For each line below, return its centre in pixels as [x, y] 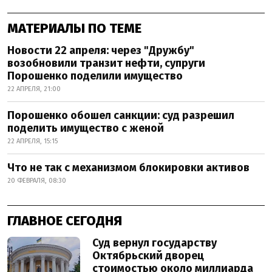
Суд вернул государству [155, 243]
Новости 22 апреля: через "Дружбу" [101, 50]
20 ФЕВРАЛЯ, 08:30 [37, 181]
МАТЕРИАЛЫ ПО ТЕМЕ [74, 28]
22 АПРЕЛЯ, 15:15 [32, 141]
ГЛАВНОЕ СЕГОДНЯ [65, 221]
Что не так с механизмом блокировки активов [128, 168]
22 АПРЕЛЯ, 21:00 [34, 89]
